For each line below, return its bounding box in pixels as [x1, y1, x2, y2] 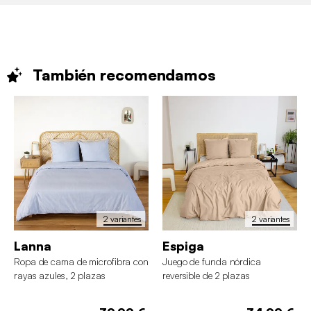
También [32, 65, 101, 85]
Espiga [162, 238, 204, 254]
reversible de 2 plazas [162, 269, 250, 282]
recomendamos [100, 65, 216, 85]
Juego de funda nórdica [162, 255, 261, 268]
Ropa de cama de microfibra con [14, 255, 149, 268]
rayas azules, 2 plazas [14, 269, 106, 282]
